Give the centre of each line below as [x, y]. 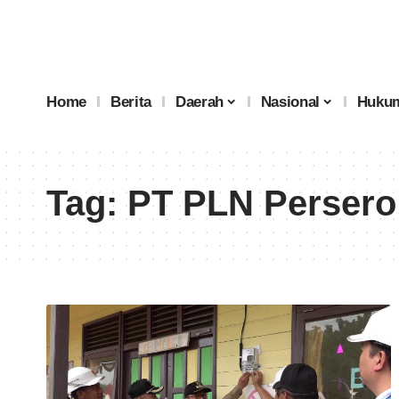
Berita [131, 102]
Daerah [200, 102]
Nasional [290, 102]
